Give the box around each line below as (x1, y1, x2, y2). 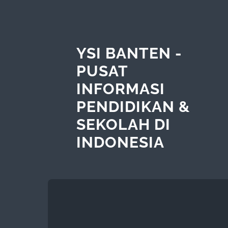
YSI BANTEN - (76, 44, 182, 62)
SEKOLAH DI (76, 115, 170, 133)
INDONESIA (76, 133, 164, 151)
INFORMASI (76, 79, 165, 98)
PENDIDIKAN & (76, 97, 190, 116)
